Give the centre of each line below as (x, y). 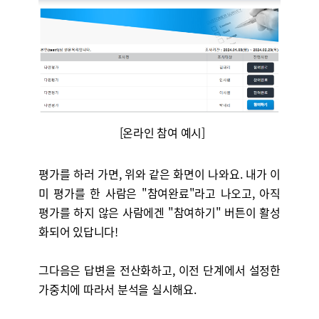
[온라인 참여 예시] (159, 132)
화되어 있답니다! (78, 231)
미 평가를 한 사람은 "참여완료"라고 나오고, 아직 (159, 193)
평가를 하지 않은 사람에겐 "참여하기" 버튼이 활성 (159, 212)
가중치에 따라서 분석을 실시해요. (117, 289)
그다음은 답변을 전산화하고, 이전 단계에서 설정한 (159, 270)
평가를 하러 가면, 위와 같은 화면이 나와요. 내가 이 (159, 174)
